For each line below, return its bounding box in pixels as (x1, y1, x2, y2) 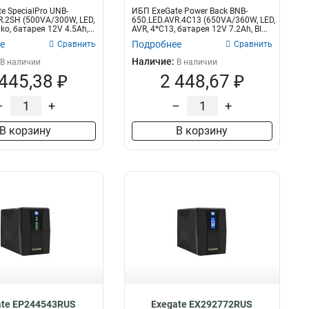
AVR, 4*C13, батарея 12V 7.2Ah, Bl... (131, 24, 268, 34)
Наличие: (131, 56, 177, 67)
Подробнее (131, 39, 181, 50)
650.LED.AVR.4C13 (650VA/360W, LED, (131, 15, 275, 25)
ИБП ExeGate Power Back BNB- (131, 6, 248, 16)
